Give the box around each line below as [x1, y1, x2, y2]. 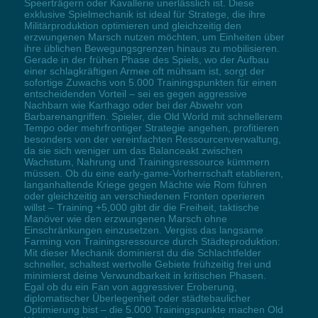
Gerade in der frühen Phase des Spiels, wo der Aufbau [23, 54, 269, 66]
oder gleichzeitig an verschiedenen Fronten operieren [23, 190, 265, 202]
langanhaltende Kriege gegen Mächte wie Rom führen [23, 179, 267, 191]
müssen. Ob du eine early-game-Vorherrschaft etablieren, [23, 168, 283, 180]
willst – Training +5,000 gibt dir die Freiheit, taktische [23, 202, 259, 214]
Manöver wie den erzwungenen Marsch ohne [23, 213, 227, 225]
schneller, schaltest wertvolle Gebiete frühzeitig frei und [23, 258, 271, 270]
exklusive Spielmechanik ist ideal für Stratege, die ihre [23, 9, 265, 21]
